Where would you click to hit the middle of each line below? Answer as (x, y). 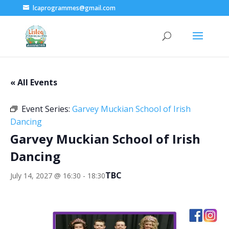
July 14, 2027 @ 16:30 (45, 175)
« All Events (34, 82)
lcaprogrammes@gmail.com (74, 8)
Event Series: (47, 109)
